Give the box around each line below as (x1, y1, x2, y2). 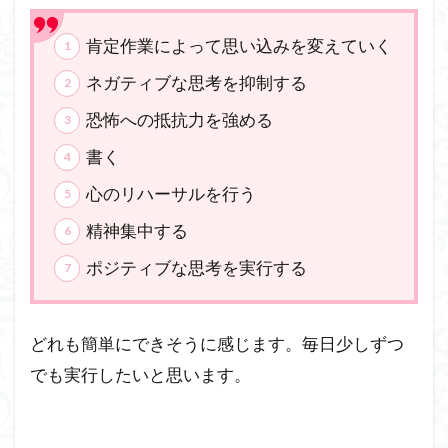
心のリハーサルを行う (86, 183, 257, 205)
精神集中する (86, 220, 189, 242)
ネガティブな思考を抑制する (86, 72, 308, 94)
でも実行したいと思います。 (30, 364, 251, 386)
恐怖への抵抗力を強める (86, 109, 274, 131)
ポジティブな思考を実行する (86, 257, 308, 279)
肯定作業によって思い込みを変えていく (86, 35, 393, 57)
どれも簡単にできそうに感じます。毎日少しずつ (30, 333, 404, 355)
